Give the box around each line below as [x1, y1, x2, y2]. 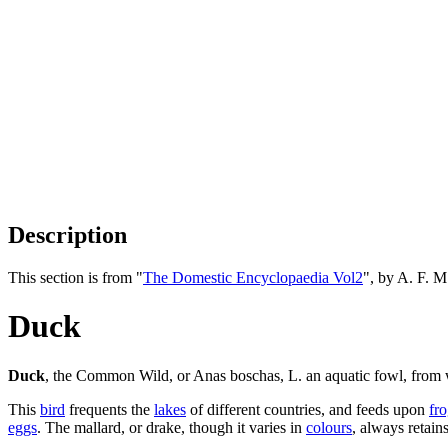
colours [306, 418, 352, 436]
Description [8, 221, 127, 248]
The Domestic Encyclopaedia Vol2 [143, 268, 363, 286]
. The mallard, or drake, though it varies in [37, 418, 306, 436]
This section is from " [8, 268, 143, 286]
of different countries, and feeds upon [186, 400, 429, 418]
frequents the [65, 400, 154, 418]
